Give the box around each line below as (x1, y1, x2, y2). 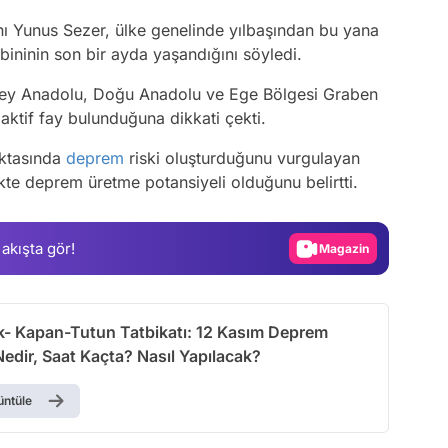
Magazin (331, 207, 381, 223)
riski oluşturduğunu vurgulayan (124, 148, 360, 169)
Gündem (332, 174, 381, 190)
